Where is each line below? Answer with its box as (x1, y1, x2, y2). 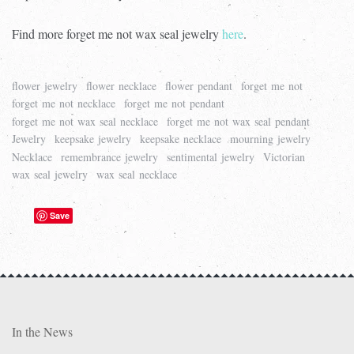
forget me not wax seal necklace (12, 113, 158, 129)
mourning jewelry (230, 131, 311, 147)
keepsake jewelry (55, 131, 131, 147)
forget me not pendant (124, 96, 224, 111)
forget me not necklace (12, 96, 115, 111)
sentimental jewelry (167, 149, 254, 164)
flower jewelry (12, 77, 77, 93)
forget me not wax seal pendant (167, 113, 310, 129)
